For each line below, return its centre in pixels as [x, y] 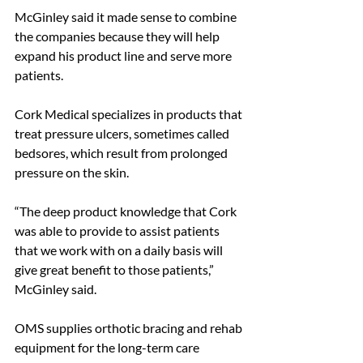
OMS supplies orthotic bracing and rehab [130, 328]
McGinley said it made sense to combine [127, 17]
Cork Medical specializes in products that [130, 114]
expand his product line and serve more [124, 56]
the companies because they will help [118, 36]
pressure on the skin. [72, 173]
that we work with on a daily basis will [120, 250]
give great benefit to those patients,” [115, 270]
